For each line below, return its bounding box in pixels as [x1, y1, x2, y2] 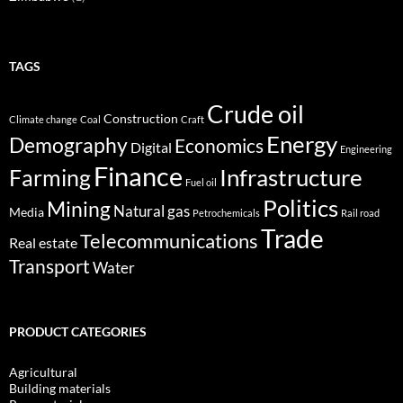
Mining [47, 196, 111, 222]
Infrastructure [219, 163, 363, 193]
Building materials [9, 381, 111, 397]
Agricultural [9, 364, 77, 381]
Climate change [9, 113, 77, 126]
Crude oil [207, 99, 304, 130]
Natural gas [113, 201, 190, 221]
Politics [263, 193, 338, 223]
